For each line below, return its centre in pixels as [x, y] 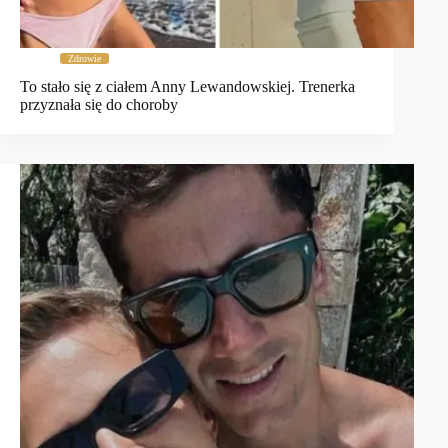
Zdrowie [84, 58]
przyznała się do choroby [99, 105]
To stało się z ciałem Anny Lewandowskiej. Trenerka [187, 87]
